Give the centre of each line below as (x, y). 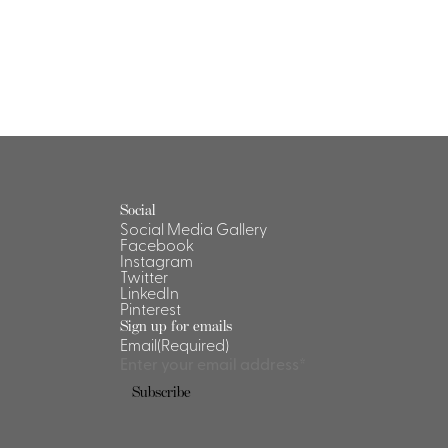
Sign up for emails (176, 325)
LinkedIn (149, 291)
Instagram (156, 259)
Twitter (144, 275)
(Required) (193, 343)
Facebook (157, 243)
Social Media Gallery (194, 227)
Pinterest (150, 307)
